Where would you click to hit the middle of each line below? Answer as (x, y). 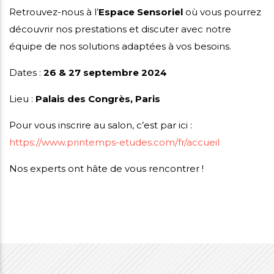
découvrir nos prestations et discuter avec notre (120, 29)
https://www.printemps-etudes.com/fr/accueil (114, 143)
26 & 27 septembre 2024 (105, 73)
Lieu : (22, 99)
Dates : (26, 73)
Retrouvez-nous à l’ (54, 12)
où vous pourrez (222, 12)
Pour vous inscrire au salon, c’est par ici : (101, 125)
